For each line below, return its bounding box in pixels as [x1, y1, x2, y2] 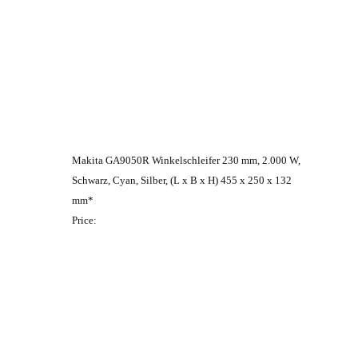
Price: [72, 214, 97, 226]
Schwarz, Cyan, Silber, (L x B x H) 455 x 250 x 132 [72, 174, 292, 186]
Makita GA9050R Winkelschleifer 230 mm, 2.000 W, [72, 154, 300, 166]
